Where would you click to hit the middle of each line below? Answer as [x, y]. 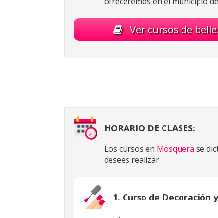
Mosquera [175, 149]
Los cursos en [130, 149]
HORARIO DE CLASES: [150, 128]
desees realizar [132, 160]
